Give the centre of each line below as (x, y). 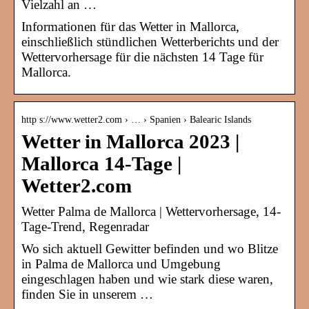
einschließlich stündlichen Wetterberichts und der (150, 42)
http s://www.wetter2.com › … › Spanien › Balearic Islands (136, 120)
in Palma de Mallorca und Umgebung (121, 264)
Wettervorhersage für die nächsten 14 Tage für (142, 57)
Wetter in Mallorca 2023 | (130, 142)
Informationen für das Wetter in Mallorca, (130, 27)
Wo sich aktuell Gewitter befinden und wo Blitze (150, 249)
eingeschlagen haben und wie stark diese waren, (147, 279)
